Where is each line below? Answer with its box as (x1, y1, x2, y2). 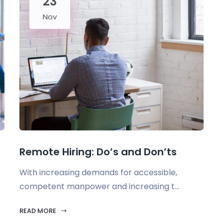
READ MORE (19, 206, 58, 216)
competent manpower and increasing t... (19, 181, 179, 192)
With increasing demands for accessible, (19, 167, 177, 178)
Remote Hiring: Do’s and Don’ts (19, 145, 177, 159)
